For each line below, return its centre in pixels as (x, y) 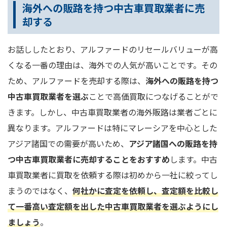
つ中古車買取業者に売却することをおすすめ (89, 159)
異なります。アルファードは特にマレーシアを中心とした (112, 127)
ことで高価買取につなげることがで (154, 96)
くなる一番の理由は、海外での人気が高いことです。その (112, 65)
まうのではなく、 (40, 190)
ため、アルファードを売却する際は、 (77, 80)
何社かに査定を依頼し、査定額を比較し (145, 190)
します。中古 (194, 159)
